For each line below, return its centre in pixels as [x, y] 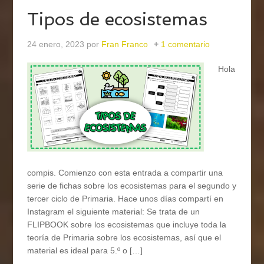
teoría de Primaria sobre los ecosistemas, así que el [124, 238]
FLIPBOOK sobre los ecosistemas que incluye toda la [127, 225]
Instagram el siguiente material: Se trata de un [114, 212]
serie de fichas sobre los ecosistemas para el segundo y [132, 186]
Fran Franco [125, 44]
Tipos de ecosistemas [118, 19]
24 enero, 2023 [56, 44]
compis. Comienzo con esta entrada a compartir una [125, 173]
